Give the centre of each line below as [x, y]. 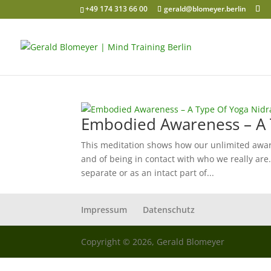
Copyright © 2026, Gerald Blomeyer [153, 242]
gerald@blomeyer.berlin [205, 9]
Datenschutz [169, 210]
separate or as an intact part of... [148, 173]
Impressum [104, 210]
